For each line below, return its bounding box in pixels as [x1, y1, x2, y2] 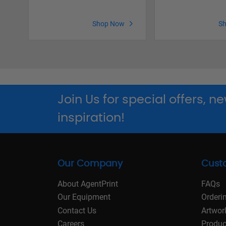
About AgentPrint [58, 179, 118, 189]
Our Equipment [58, 192, 110, 202]
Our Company [58, 159, 123, 169]
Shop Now [92, 20, 125, 28]
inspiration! [58, 112, 125, 125]
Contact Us [58, 205, 96, 215]
